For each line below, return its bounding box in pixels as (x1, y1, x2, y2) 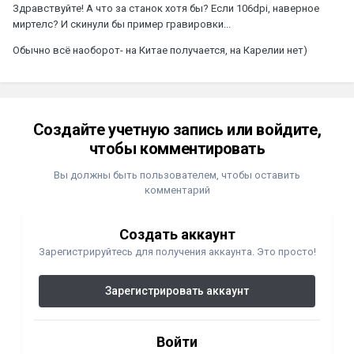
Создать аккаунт (119, 225, 235, 243)
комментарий (144, 183, 210, 196)
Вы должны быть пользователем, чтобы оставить (54, 168, 300, 181)
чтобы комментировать (88, 138, 265, 158)
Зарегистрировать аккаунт (105, 284, 249, 297)
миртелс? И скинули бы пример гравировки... (13, 17, 231, 30)
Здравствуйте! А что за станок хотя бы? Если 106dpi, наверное (13, 2, 319, 14)
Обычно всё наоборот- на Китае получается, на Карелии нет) (13, 43, 307, 56)
